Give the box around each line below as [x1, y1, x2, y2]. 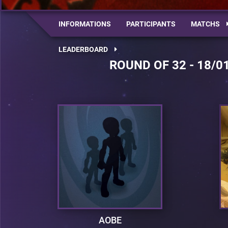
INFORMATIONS [59, 20, 111, 28]
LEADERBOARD [59, 45, 109, 53]
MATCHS [191, 20, 221, 28]
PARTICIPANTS [126, 20, 176, 28]
